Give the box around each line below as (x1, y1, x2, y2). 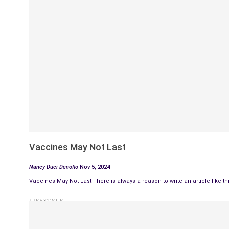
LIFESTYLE (29, 197, 64, 204)
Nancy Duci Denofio (29, 163, 80, 170)
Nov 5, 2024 (80, 163, 110, 170)
